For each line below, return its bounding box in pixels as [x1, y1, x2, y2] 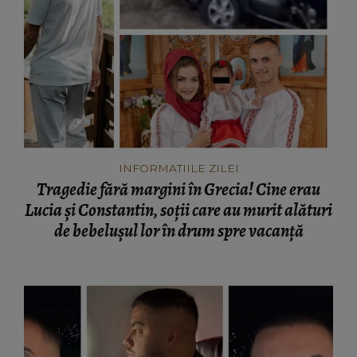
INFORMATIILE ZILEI [118, 162, 239, 175]
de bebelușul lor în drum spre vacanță [53, 219, 304, 244]
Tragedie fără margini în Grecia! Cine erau [37, 178, 320, 202]
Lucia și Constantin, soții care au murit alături [25, 198, 332, 223]
